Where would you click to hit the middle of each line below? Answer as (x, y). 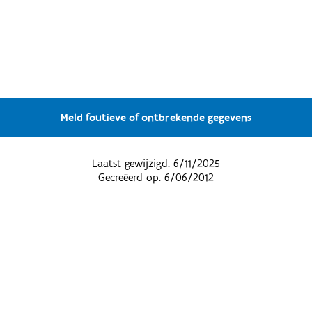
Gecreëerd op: (131, 177)
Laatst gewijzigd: (132, 163)
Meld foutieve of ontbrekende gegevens (156, 117)
